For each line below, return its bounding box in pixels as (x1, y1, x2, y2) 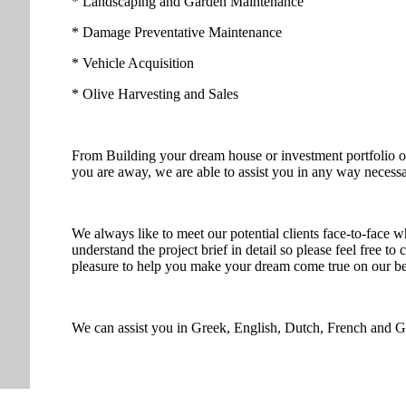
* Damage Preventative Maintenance (72, 24, 282, 41)
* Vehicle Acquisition (72, 55, 194, 72)
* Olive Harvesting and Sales (72, 86, 238, 102)
